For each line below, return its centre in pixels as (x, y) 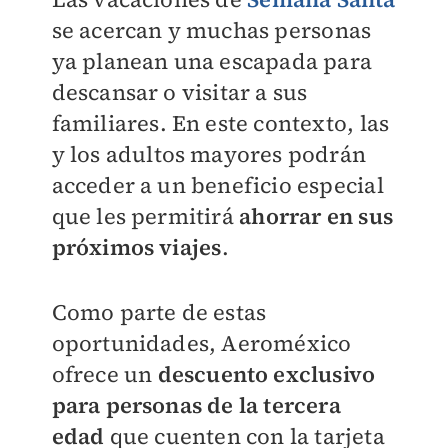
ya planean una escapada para (212, 61)
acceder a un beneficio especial (217, 185)
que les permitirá (145, 216)
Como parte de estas (159, 312)
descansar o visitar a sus (179, 92)
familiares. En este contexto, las (220, 123)
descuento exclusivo (266, 374)
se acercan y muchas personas (211, 30)
